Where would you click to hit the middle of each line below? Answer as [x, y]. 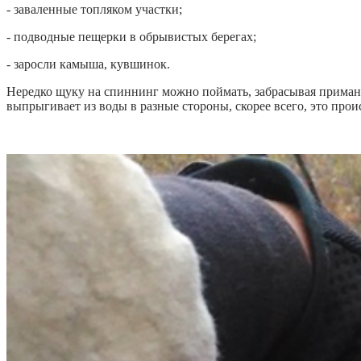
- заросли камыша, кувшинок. [88, 64]
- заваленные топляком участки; [94, 10]
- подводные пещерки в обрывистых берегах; [131, 37]
